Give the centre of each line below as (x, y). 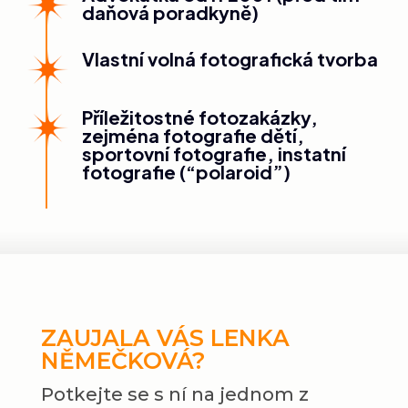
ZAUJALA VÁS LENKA (165, 338)
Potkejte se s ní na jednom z (174, 394)
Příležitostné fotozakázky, (200, 117)
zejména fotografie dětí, (194, 136)
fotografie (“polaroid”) (187, 172)
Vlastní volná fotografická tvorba (230, 58)
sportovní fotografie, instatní (214, 154)
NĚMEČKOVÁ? (123, 361)
